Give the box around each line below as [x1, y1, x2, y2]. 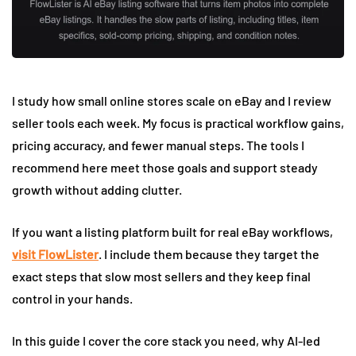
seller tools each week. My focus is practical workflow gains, [12, 114, 344, 130]
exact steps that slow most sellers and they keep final [12, 268, 311, 284]
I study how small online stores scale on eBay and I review [12, 92, 331, 108]
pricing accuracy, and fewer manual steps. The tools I [12, 137, 304, 153]
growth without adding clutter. [12, 181, 182, 197]
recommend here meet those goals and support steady [12, 159, 318, 175]
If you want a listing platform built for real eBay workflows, [12, 223, 333, 239]
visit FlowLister [12, 246, 99, 261]
